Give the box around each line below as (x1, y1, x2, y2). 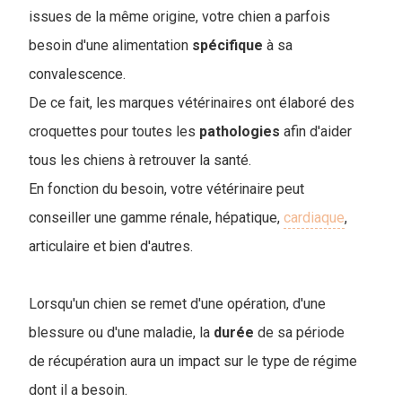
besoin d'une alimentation (29, 36, 192, 54)
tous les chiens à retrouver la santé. (29, 151, 251, 169)
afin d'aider (280, 122, 352, 140)
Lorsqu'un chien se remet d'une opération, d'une (29, 294, 326, 312)
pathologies (199, 122, 280, 140)
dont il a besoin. (29, 380, 127, 398)
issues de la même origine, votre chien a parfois (29, 7, 330, 25)
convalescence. (29, 65, 126, 83)
